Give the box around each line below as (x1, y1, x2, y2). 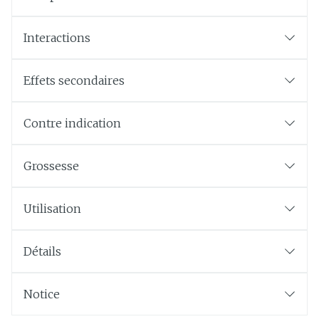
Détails (23, 244, 61, 258)
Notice (23, 287, 60, 301)
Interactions (23, 31, 90, 45)
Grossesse (23, 159, 79, 173)
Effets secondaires (23, 73, 125, 88)
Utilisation (23, 202, 81, 216)
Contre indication (23, 116, 121, 130)
